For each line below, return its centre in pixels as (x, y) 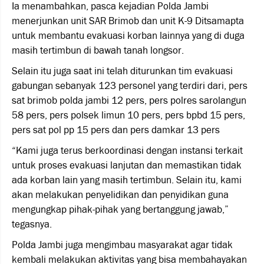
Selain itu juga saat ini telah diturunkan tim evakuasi (122, 71)
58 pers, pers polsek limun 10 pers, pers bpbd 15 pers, (128, 115)
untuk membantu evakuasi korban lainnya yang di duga (128, 36)
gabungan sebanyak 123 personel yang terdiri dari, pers (130, 86)
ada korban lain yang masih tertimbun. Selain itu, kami (127, 180)
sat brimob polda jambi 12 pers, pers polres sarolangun (129, 100)
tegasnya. (32, 224)
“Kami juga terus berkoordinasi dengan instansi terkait (127, 151)
